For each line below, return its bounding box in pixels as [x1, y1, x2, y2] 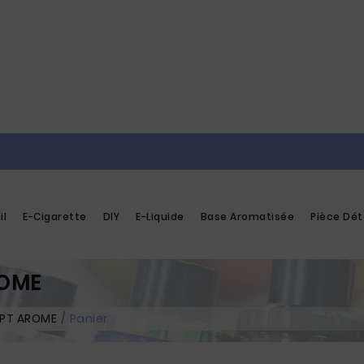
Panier [69, 310, 108, 327]
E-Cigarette [23, 210, 87, 223]
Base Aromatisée [200, 210, 295, 223]
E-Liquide [136, 210, 184, 223]
